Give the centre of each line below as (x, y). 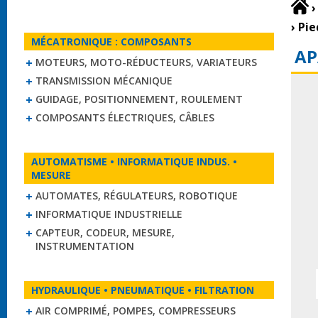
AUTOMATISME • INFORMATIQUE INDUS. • (134, 161)
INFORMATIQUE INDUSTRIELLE (109, 214)
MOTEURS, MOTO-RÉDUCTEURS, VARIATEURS (146, 62)
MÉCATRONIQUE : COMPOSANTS (111, 42)
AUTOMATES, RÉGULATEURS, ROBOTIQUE (137, 196)
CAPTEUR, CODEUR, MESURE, (105, 232)
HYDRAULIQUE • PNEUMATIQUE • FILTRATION (143, 290)
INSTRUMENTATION (85, 246)
